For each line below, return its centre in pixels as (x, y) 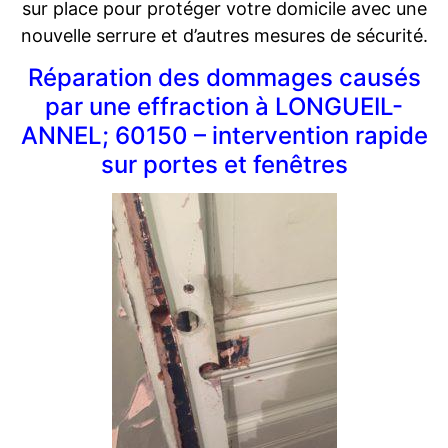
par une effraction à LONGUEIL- (224, 107)
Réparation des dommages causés (224, 78)
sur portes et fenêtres (224, 165)
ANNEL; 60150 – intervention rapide (224, 136)
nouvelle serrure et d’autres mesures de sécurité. (224, 36)
